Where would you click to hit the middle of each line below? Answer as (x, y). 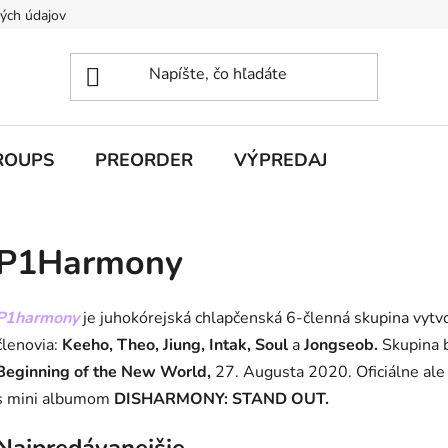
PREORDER (144, 160)
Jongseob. (339, 344)
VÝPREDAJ (280, 160)
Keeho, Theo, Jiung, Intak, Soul (177, 344)
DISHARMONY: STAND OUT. (221, 398)
